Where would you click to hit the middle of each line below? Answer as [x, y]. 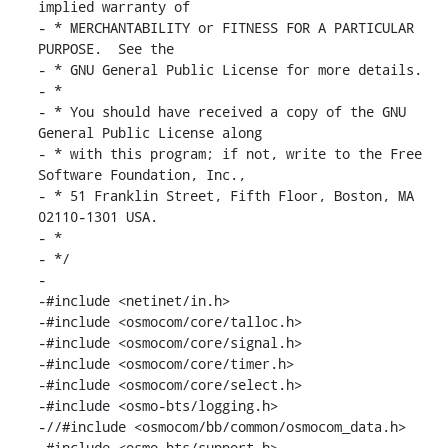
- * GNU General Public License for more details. [229, 69]
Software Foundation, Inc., [141, 174]
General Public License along [149, 132]
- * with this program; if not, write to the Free [229, 153]
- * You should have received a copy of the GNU [221, 111]
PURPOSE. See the [105, 48]
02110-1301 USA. [97, 216]
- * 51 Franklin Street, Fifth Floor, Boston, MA [225, 195]
